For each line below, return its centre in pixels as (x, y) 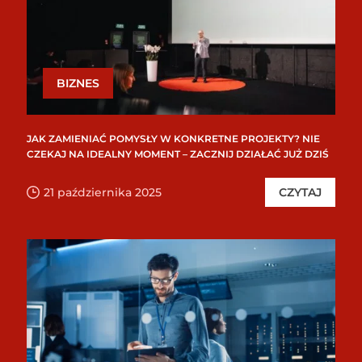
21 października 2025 (103, 192)
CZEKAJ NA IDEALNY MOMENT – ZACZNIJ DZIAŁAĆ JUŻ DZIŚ (178, 154)
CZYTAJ (300, 192)
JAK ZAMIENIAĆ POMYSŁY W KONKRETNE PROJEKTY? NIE (173, 138)
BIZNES (78, 83)
